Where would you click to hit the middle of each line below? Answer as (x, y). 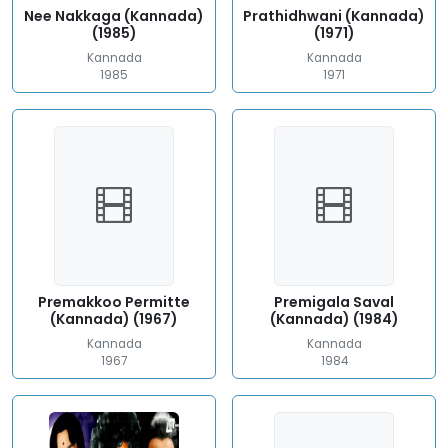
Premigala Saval (334, 302)
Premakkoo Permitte (114, 302)
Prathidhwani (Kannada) (334, 16)
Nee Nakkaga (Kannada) (114, 16)
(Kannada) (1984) (334, 319)
